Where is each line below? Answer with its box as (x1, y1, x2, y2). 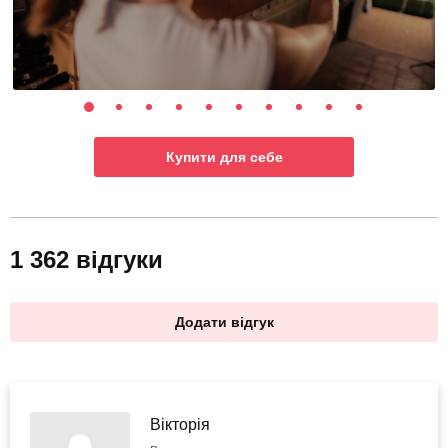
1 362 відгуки (10, 246, 163, 274)
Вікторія (150, 416, 210, 434)
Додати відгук (174, 314, 274, 331)
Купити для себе (165, 149, 283, 166)
